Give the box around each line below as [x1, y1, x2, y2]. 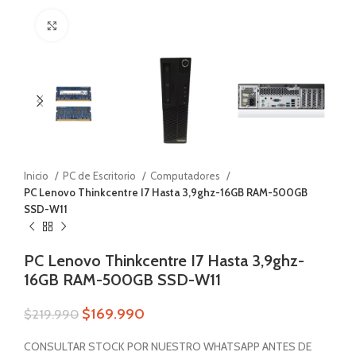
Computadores [150, 169, 222, 183]
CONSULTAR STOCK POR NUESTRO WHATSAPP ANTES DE [24, 339, 311, 354]
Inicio [24, 169, 51, 183]
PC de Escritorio [63, 169, 138, 183]
